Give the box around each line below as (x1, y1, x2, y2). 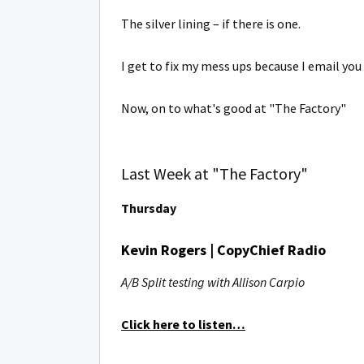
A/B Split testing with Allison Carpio (121, 274, 305, 290)
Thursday (121, 200, 176, 216)
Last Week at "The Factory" (121, 163, 308, 184)
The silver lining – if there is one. (121, 15, 301, 32)
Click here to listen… (121, 316, 245, 332)
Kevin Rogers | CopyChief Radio (121, 240, 326, 259)
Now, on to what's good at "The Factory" (121, 100, 346, 116)
